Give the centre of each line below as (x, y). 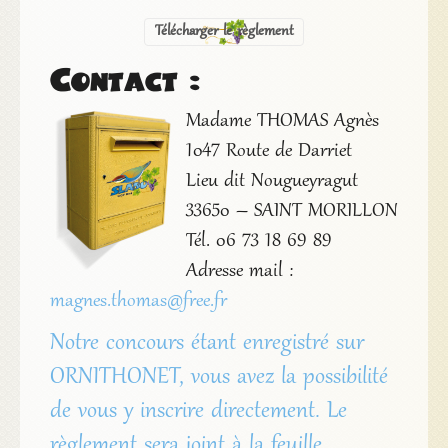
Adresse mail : (239, 272)
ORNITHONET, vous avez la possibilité (218, 378)
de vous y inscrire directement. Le (198, 412)
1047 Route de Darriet (268, 152)
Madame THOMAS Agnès (282, 122)
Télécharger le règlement (223, 32)
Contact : (124, 79)
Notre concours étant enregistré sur (206, 344)
